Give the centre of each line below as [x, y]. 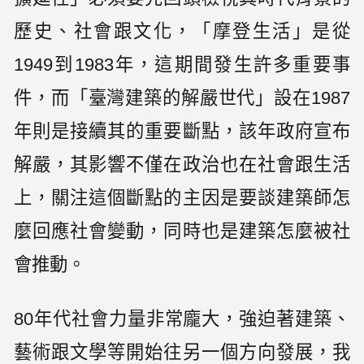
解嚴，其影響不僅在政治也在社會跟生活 [182, 164]
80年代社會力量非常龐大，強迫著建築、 [182, 318]
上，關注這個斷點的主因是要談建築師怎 [182, 197]
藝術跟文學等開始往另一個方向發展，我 [182, 352]
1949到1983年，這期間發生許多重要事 [182, 64]
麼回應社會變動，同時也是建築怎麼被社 [182, 231]
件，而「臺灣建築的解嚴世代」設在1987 [182, 97]
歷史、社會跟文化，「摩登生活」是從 [182, 31]
